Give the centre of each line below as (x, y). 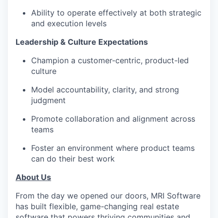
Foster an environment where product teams (113, 148)
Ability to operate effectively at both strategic (116, 13)
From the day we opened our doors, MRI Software (108, 196)
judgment (48, 100)
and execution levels (69, 23)
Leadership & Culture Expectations (82, 42)
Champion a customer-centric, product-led (110, 60)
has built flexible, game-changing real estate (97, 206)
